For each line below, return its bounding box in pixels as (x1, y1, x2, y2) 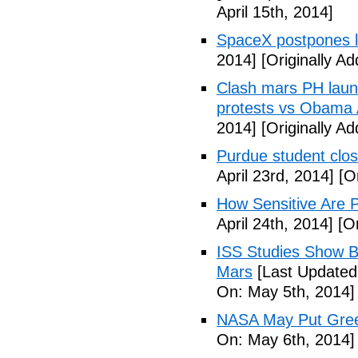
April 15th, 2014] (217, 3, 333, 21)
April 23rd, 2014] (217, 167, 334, 185)
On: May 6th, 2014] (217, 331, 355, 348)
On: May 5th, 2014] (217, 283, 355, 300)
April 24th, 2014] (217, 215, 333, 233)
